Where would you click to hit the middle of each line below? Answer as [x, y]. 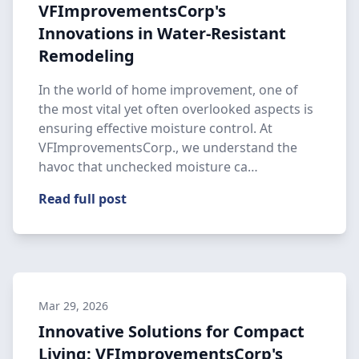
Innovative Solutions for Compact [171, 331]
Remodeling [87, 56]
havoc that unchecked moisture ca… [148, 167]
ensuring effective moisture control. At [155, 128]
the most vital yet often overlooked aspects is [176, 109]
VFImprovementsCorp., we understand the [168, 147]
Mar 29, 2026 [73, 306]
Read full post [83, 199]
